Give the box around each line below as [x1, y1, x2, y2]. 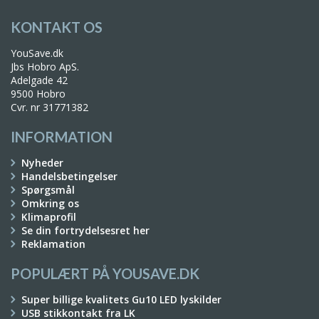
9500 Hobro [11, 87, 66, 100]
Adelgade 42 [11, 73, 68, 87]
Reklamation [21, 237, 85, 251]
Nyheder [21, 156, 63, 169]
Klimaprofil [21, 210, 76, 224]
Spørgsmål [21, 183, 75, 197]
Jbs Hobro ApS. [11, 60, 79, 73]
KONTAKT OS [11, 19, 103, 36]
